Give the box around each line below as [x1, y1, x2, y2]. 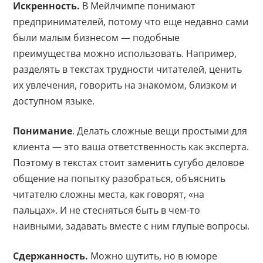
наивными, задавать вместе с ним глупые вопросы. [13, 220, 250, 233]
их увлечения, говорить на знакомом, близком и [13, 79, 237, 92]
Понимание [13, 124, 73, 138]
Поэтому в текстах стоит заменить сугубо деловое [13, 156, 245, 170]
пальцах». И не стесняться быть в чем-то [13, 204, 201, 217]
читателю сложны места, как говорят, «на [13, 188, 205, 201]
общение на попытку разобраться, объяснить [13, 172, 226, 186]
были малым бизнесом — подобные [13, 31, 180, 45]
